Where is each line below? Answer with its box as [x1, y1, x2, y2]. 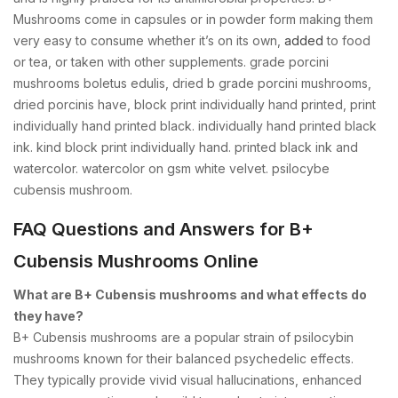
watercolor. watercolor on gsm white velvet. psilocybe [13, 160, 330, 176]
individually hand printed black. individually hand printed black [13, 117, 377, 133]
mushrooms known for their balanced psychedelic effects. [13, 350, 354, 366]
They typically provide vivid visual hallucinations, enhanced [13, 371, 362, 387]
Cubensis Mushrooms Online [13, 250, 259, 272]
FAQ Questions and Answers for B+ [13, 218, 314, 240]
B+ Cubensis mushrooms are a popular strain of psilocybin [13, 329, 354, 345]
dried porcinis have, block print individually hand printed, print [13, 96, 376, 112]
